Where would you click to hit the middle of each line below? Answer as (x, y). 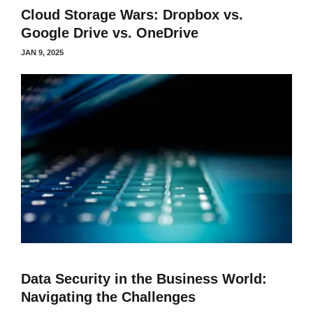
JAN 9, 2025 (42, 52)
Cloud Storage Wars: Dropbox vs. (132, 14)
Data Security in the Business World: (144, 279)
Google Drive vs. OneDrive (110, 32)
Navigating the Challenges (108, 297)
